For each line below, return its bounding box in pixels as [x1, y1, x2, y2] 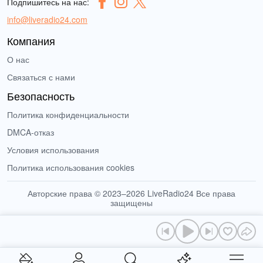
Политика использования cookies [7, 161, 134, 174]
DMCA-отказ [7, 126, 54, 139]
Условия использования [7, 144, 99, 156]
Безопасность [7, 88, 75, 104]
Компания [7, 33, 55, 49]
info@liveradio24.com [7, 14, 87, 26]
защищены [110, 197, 153, 209]
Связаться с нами [7, 71, 75, 83]
